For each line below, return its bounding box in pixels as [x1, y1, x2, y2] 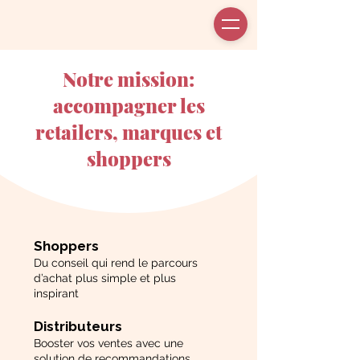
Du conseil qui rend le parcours [34, 256, 198, 269]
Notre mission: [63, 66, 194, 92]
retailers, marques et [35, 119, 222, 145]
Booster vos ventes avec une [34, 337, 183, 350]
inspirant [34, 287, 79, 300]
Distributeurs [34, 318, 122, 334]
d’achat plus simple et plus [34, 272, 176, 284]
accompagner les [52, 92, 205, 118]
